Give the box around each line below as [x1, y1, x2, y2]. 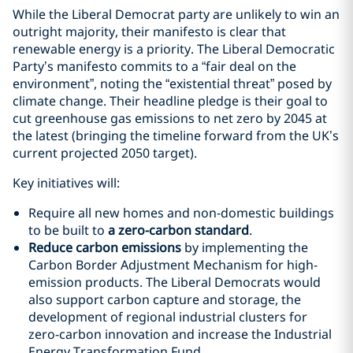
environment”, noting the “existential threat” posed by [13, 75, 332, 92]
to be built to [28, 221, 108, 239]
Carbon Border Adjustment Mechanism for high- [28, 256, 318, 273]
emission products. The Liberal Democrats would [28, 273, 321, 291]
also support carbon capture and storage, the [28, 291, 301, 308]
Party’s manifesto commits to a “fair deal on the [13, 58, 296, 75]
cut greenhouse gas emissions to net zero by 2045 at [13, 110, 327, 127]
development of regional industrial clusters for [28, 308, 307, 325]
